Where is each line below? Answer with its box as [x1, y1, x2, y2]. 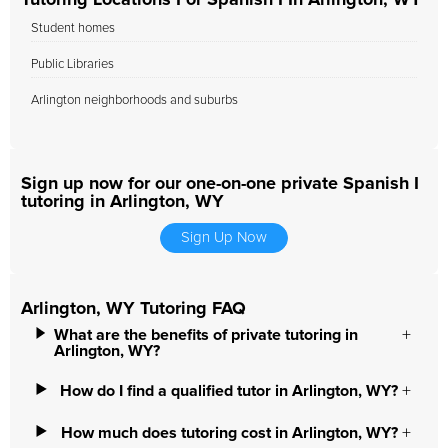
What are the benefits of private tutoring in [53, 327, 358, 343]
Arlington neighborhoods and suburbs [31, 94, 238, 107]
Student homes [31, 22, 115, 35]
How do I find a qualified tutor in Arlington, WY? [60, 383, 399, 399]
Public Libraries [31, 58, 114, 71]
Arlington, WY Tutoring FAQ [21, 300, 246, 318]
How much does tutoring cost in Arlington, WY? [60, 425, 398, 441]
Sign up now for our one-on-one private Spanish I [21, 175, 419, 193]
